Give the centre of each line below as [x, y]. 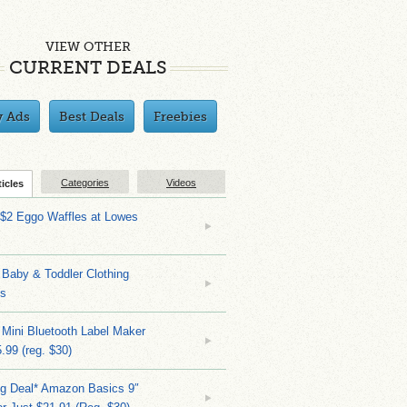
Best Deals [92, 116]
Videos [181, 183]
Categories [85, 183]
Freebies [180, 116]
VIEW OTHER [88, 46]
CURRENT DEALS [88, 68]
